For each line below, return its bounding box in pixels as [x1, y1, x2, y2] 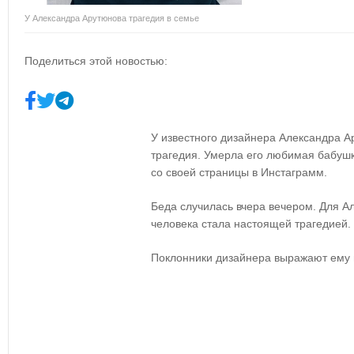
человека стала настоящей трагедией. [151, 217, 351, 230]
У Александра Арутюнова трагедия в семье [24, 13, 199, 23]
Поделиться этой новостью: [24, 55, 168, 67]
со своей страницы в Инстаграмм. [151, 166, 327, 179]
